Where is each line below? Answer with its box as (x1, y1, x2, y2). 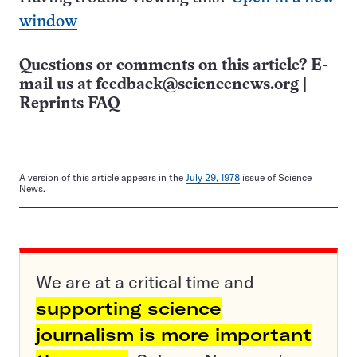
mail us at (19, 77, 96, 93)
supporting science (36, 297, 222, 320)
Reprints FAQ (19, 96, 120, 112)
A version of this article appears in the (19, 171, 186, 184)
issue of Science (240, 171, 312, 184)
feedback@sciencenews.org (96, 77, 299, 93)
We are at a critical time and (36, 271, 254, 294)
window (19, 14, 77, 30)
